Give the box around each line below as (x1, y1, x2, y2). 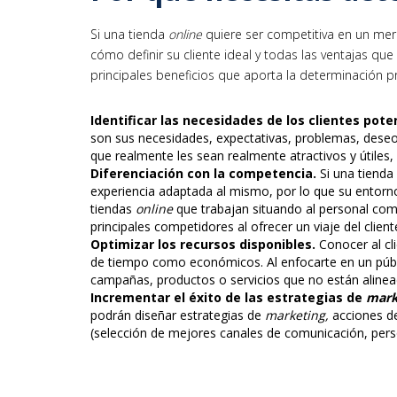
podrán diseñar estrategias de (90, 307, 265, 324)
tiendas (90, 200, 136, 218)
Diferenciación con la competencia (90, 165, 313, 183)
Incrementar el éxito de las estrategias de (90, 289, 366, 307)
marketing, (265, 307, 329, 324)
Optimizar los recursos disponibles (90, 236, 312, 253)
